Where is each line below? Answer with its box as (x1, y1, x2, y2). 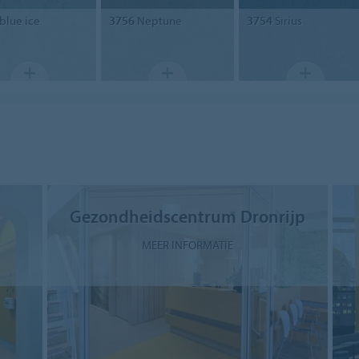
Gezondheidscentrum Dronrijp (69, 204, 305, 227)
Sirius (272, 12, 302, 28)
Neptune (134, 12, 182, 28)
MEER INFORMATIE (141, 236, 233, 252)
